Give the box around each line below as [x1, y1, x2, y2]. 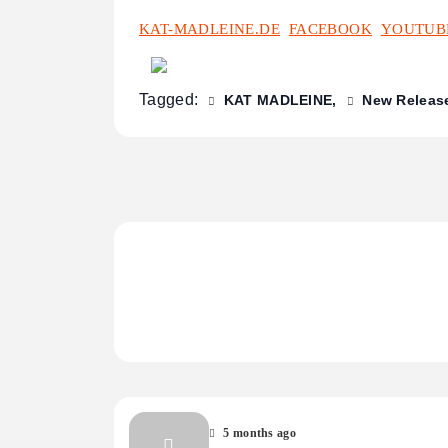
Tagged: [139, 91, 203, 109]
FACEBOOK [288, 21, 373, 38]
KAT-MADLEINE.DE [139, 21, 280, 38]
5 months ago [223, 425, 296, 440]
